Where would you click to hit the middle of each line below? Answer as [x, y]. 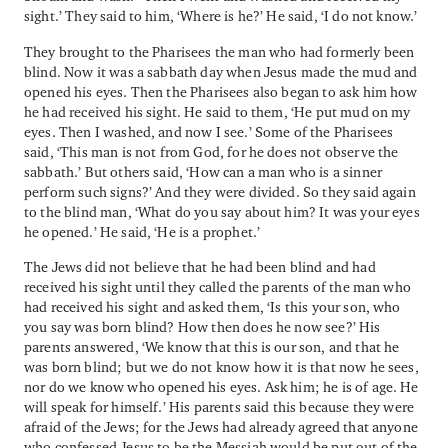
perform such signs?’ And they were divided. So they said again [220, 191]
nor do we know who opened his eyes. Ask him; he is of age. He [221, 387]
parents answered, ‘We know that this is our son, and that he [212, 347]
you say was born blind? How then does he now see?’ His [202, 327]
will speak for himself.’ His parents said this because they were [219, 407]
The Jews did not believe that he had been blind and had [200, 267]
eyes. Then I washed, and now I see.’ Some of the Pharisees [209, 131]
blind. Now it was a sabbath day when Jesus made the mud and [221, 71]
